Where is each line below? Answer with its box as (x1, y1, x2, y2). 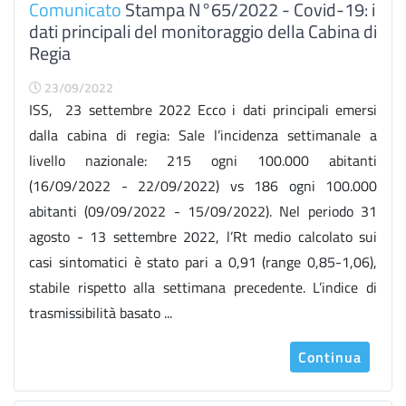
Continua (298, 346, 362, 368)
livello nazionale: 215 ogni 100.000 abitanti (29, 150, 377, 171)
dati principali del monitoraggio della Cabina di (29, 17, 377, 45)
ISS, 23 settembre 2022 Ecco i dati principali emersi (29, 99, 377, 121)
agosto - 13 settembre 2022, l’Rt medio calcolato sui (29, 226, 377, 247)
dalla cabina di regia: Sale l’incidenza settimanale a (29, 124, 377, 146)
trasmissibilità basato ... (29, 302, 172, 324)
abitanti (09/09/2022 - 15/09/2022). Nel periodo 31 (29, 200, 377, 222)
